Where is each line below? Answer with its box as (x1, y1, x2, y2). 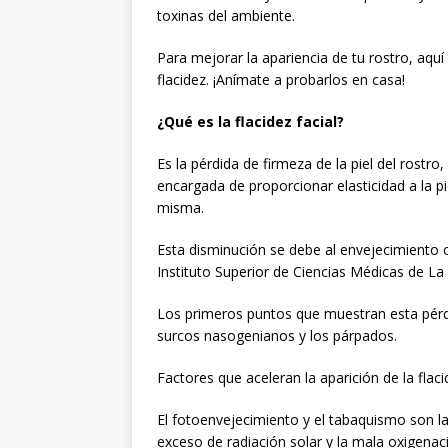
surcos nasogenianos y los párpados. (157, 325, 397, 345)
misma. (157, 197, 204, 217)
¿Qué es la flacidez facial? (157, 111, 344, 131)
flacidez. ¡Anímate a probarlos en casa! (157, 69, 405, 89)
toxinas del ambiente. (157, 5, 295, 25)
